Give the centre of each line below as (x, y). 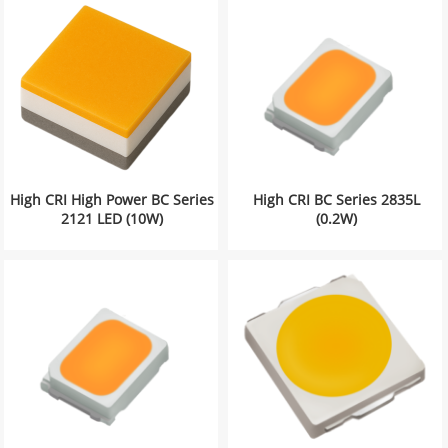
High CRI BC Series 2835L (336, 199)
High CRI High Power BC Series (112, 199)
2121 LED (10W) (112, 218)
